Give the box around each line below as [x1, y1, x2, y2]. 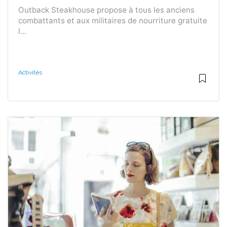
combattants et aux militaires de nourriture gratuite [18, 15, 207, 25]
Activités [18, 68, 42, 76]
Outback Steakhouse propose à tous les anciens [18, 5, 195, 15]
